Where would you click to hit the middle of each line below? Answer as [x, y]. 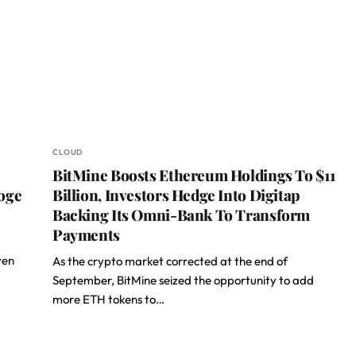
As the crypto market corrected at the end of [170, 261]
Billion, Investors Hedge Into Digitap [176, 195]
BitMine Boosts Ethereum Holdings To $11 [194, 175]
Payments [86, 234]
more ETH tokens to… [108, 299]
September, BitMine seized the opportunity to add [183, 280]
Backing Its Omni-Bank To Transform [182, 215]
